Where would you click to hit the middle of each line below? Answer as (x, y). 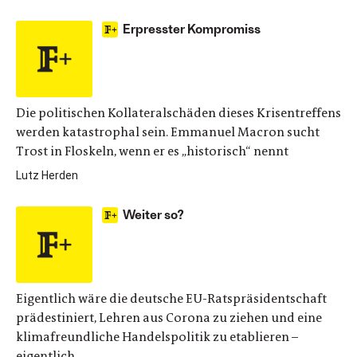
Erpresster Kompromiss (192, 28)
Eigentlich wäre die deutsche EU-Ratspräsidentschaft (171, 298)
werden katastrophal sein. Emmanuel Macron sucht (168, 132)
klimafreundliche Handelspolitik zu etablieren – (157, 337)
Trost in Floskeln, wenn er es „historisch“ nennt (152, 151)
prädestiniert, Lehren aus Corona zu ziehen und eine (169, 318)
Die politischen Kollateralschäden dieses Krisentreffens (178, 113)
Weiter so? (153, 214)
